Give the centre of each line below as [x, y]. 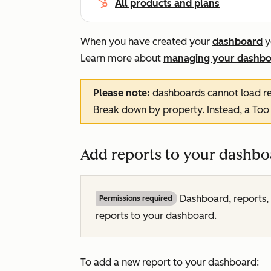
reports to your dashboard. [157, 216]
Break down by [127, 110]
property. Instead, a [206, 110]
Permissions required [136, 198]
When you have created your [146, 41]
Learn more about [122, 58]
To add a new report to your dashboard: [170, 262]
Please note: [123, 93]
